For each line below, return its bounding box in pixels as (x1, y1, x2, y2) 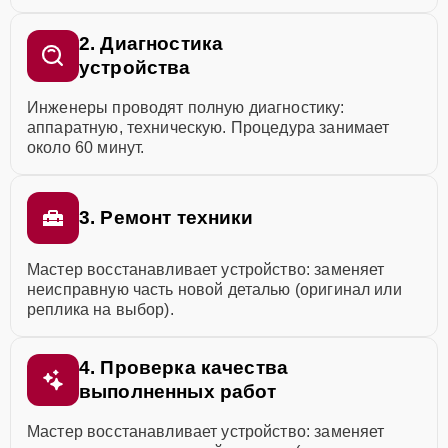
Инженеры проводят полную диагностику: (27, 99, 345, 116)
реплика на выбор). (27, 301, 174, 318)
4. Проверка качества (79, 357, 288, 378)
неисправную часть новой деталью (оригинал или (27, 281, 402, 298)
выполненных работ (79, 381, 277, 402)
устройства (79, 57, 191, 78)
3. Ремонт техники (79, 207, 254, 228)
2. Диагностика (79, 33, 224, 54)
